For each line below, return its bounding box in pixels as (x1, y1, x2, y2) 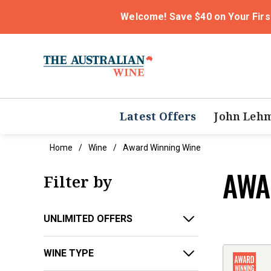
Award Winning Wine (123, 143, 201, 153)
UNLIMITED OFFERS (44, 213, 132, 225)
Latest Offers (120, 109, 197, 124)
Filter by (44, 171, 112, 193)
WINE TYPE (44, 247, 94, 260)
